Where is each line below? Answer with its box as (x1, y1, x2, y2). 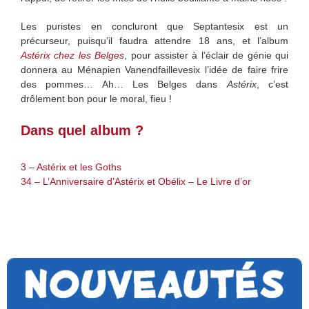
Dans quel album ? (21, 122, 143, 138)
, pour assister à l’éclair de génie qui (124, 49, 289, 61)
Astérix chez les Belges (21, 49, 125, 61)
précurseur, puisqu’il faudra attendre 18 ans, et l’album (21, 34, 288, 46)
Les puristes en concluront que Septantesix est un (21, 20, 288, 32)
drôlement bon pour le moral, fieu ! (21, 92, 172, 104)
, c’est (256, 78, 289, 90)
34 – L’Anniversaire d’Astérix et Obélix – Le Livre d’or (21, 175, 251, 187)
